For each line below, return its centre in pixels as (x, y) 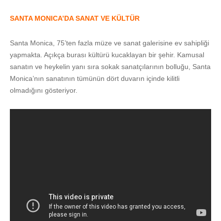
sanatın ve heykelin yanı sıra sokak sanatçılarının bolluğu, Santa (110, 66)
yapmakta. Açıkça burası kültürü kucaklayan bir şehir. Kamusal (107, 55)
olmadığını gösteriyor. (44, 90)
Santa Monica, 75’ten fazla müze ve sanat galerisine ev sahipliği (110, 43)
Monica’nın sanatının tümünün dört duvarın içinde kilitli (95, 78)
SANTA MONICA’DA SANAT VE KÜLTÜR (76, 18)
